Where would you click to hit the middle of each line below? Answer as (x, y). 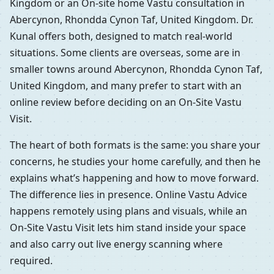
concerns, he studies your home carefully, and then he (135, 161)
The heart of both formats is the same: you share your (135, 145)
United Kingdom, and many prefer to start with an (126, 85)
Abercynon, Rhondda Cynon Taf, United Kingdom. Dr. (131, 19)
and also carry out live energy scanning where (116, 244)
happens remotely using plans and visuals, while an (128, 211)
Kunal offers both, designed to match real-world (121, 36)
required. (31, 260)
